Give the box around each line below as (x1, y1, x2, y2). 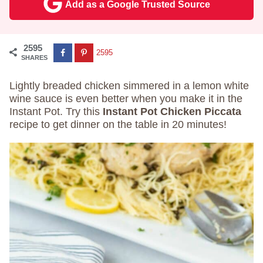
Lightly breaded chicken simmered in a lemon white (9, 80, 249, 92)
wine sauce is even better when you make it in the (9, 93, 242, 104)
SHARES (21, 54, 48, 61)
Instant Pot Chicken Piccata (103, 106, 241, 117)
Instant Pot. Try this (9, 106, 103, 117)
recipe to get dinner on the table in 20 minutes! (9, 119, 227, 130)
